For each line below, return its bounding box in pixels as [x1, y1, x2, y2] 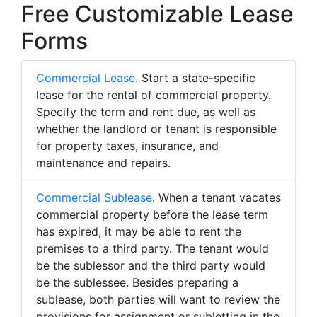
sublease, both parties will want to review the [36, 292, 280, 306]
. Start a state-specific [135, 71, 255, 85]
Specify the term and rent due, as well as [36, 105, 255, 119]
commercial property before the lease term [36, 207, 268, 221]
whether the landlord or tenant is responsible [36, 122, 277, 136]
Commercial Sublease [36, 190, 152, 204]
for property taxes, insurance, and [36, 139, 219, 153]
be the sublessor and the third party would [36, 258, 265, 272]
